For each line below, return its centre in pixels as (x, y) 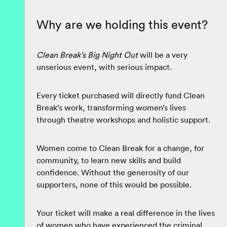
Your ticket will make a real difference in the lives (126, 213)
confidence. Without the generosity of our (113, 173)
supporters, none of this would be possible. (114, 185)
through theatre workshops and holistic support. (123, 120)
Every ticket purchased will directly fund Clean (121, 96)
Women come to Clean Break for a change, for (120, 148)
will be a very (163, 55)
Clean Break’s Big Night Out (87, 55)
